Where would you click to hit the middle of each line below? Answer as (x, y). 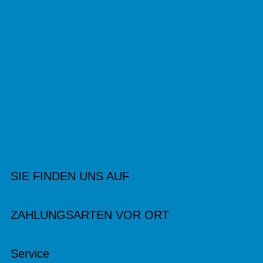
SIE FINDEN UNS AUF (70, 176)
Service (30, 254)
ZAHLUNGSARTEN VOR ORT (90, 215)
